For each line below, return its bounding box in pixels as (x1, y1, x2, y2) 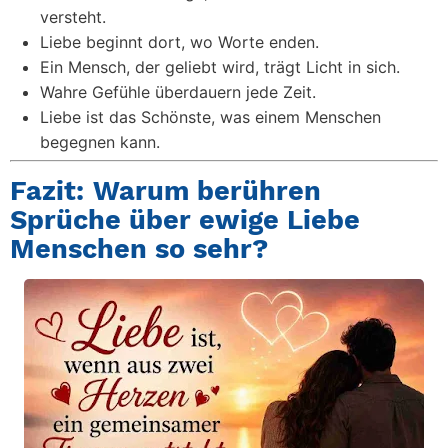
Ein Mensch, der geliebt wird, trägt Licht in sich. (40, 57, 400, 77)
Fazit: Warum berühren (10, 175, 321, 207)
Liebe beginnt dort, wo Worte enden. (40, 32, 319, 52)
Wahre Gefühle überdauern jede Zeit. (40, 82, 316, 102)
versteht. (40, 7, 106, 27)
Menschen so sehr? (10, 233, 268, 265)
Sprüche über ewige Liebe (10, 204, 360, 236)
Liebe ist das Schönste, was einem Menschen (40, 107, 381, 127)
